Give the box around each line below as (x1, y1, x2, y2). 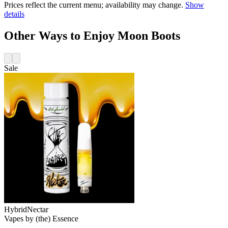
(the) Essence (36, 214, 78, 223)
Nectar (27, 205, 48, 214)
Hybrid (4, 205, 27, 214)
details (4, 10, 24, 19)
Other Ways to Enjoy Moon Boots (4, 28, 180, 42)
